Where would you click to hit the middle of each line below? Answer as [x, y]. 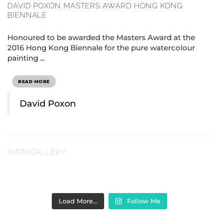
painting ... [26, 58]
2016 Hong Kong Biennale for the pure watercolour [101, 48]
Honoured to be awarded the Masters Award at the [101, 38]
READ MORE [34, 82]
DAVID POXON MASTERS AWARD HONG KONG [95, 6]
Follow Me [144, 201]
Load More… [78, 201]
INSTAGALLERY [37, 152]
